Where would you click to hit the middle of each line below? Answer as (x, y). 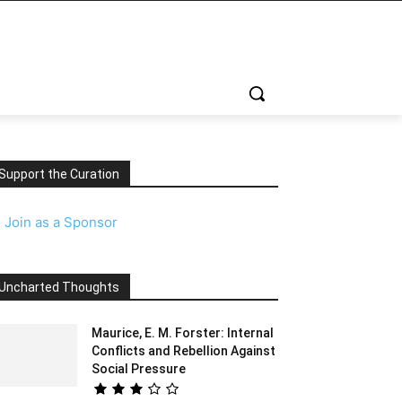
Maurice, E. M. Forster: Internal (183, 333)
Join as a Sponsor (61, 222)
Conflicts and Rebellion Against (184, 351)
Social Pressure (139, 369)
